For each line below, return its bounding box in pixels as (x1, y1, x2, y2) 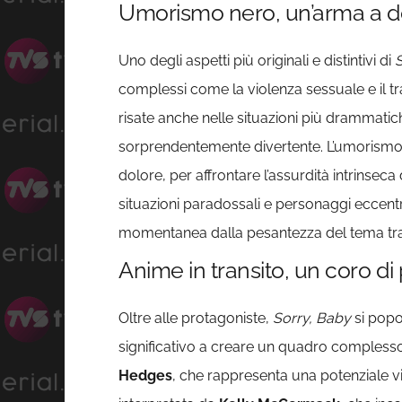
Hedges (118, 367, 172, 385)
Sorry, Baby (273, 310, 351, 328)
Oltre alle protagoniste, (118, 310, 273, 328)
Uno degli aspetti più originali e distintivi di (118, 52, 395, 70)
